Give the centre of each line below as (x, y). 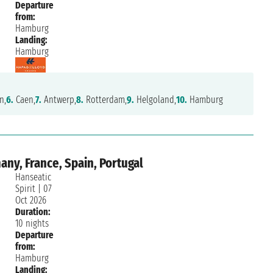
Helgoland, (155, 100)
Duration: (33, 212)
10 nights (32, 224)
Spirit (26, 189)
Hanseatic (34, 177)
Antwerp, (59, 100)
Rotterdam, (105, 100)
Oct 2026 (31, 200)
